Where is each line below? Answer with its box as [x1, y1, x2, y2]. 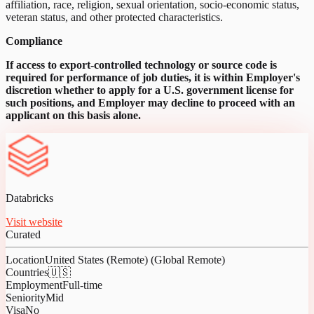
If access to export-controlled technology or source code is [6, 59, 277, 71]
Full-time [62, 279, 102, 292]
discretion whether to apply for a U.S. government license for [6, 84, 294, 97]
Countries [6, 266, 48, 279]
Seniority [6, 292, 46, 304]
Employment [6, 279, 62, 292]
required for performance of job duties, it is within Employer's [6, 71, 300, 84]
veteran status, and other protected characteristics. [6, 11, 223, 24]
